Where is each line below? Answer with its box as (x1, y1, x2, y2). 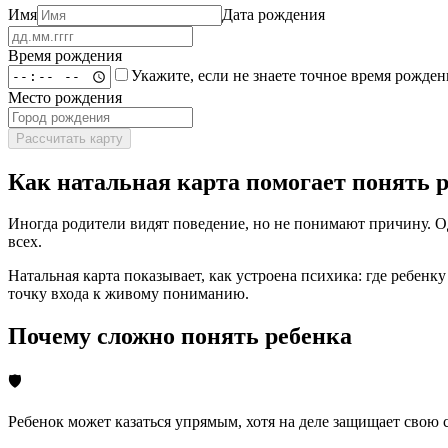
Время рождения (8, 46, 122, 64)
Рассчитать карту (16, 130, 123, 146)
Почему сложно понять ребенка (8, 323, 352, 350)
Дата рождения (222, 5, 325, 23)
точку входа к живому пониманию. (8, 285, 249, 303)
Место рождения (8, 88, 122, 106)
